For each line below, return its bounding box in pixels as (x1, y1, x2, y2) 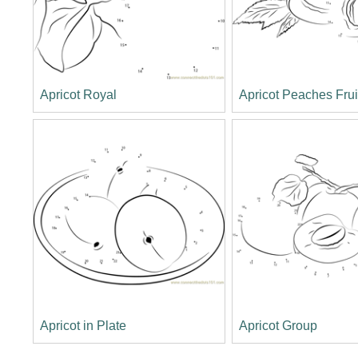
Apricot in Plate (39, 319, 126, 333)
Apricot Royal (39, 88, 117, 102)
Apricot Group (239, 319, 318, 333)
